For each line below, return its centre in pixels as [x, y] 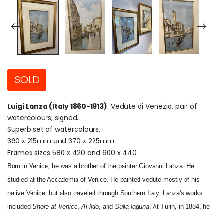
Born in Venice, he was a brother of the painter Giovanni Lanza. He [101, 166]
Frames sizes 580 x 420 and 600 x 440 [72, 152]
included [20, 206]
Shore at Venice [55, 206]
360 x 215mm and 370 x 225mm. [62, 141]
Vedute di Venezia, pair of [153, 106]
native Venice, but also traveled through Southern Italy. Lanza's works [105, 193]
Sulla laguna [132, 206]
